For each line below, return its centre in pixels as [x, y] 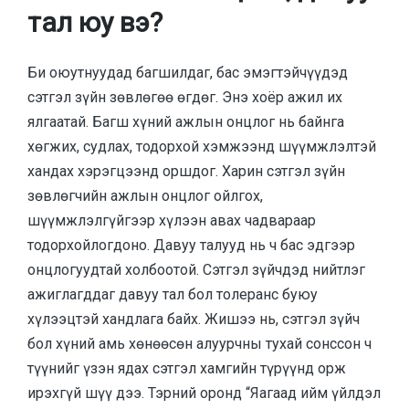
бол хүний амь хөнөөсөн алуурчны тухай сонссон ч [199, 343]
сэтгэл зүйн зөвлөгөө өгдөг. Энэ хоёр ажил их [185, 97]
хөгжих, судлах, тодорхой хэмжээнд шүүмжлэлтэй [202, 146]
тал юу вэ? [95, 23]
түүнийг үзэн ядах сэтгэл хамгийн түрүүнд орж [187, 368]
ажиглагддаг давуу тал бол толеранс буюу [173, 294]
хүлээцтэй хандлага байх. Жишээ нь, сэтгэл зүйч [194, 319]
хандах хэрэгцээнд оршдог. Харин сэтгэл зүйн [186, 171]
